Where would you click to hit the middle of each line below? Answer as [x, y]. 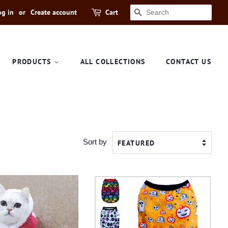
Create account [54, 12]
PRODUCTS [33, 62]
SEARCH [159, 13]
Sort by [95, 142]
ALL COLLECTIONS [113, 62]
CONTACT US [188, 62]
